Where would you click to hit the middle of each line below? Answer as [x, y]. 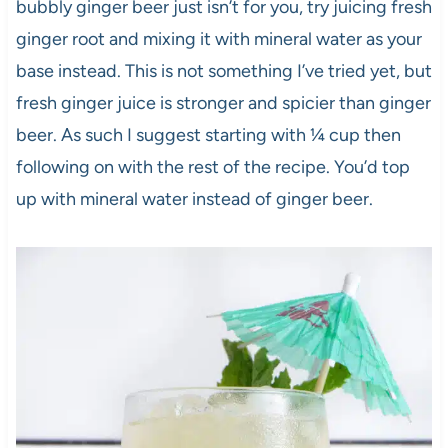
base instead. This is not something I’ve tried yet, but [223, 71]
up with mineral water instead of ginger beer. [194, 199]
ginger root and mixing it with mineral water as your [218, 39]
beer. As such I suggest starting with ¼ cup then [208, 135]
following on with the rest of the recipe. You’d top [212, 167]
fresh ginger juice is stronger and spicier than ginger [223, 103]
